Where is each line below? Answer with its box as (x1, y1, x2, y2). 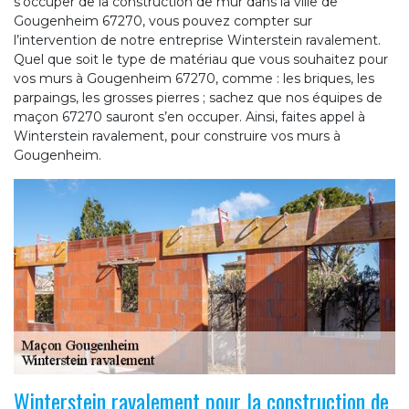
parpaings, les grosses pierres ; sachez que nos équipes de (14, 89, 383, 106)
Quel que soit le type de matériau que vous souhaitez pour (14, 50, 388, 68)
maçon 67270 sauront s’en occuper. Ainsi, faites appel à (14, 108, 365, 125)
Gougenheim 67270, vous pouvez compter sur (14, 12, 312, 29)
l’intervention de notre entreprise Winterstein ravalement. (14, 31, 381, 48)
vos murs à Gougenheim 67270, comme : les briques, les (14, 69, 374, 87)
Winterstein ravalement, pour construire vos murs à (14, 127, 341, 144)
